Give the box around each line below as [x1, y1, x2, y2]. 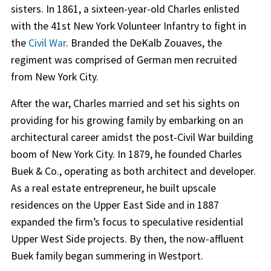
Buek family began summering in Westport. [10, 249, 203, 263]
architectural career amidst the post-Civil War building [10, 131, 253, 145]
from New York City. [10, 70, 99, 84]
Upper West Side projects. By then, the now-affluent [10, 232, 244, 246]
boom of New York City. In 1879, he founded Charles [10, 148, 242, 162]
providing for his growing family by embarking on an [10, 114, 243, 128]
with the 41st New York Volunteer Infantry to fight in [10, 19, 246, 33]
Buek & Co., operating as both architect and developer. [10, 165, 256, 178]
